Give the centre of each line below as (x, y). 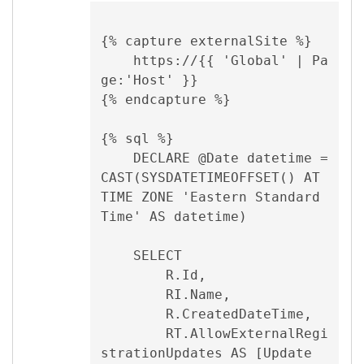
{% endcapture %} (165, 99)
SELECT (117, 255)
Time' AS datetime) (173, 216)
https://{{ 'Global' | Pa (117, 60)
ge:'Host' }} (149, 80)
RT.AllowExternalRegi (133, 333)
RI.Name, (133, 294)
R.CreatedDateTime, (133, 314)
